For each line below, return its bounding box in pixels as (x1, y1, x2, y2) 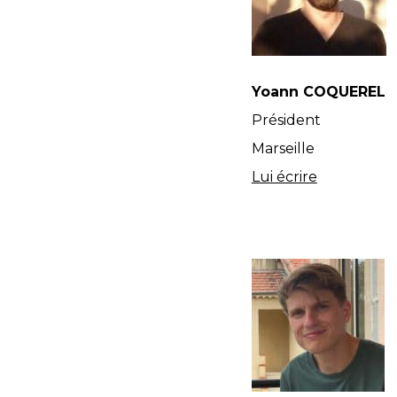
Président (251, 112, 321, 128)
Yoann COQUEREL (251, 83, 385, 100)
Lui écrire (251, 168, 317, 185)
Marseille (251, 140, 315, 157)
